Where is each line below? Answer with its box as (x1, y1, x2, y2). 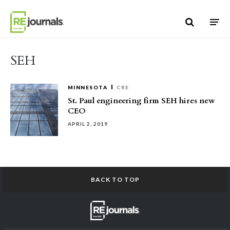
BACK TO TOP (90, 176, 140, 183)
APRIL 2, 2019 (68, 121, 108, 127)
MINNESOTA (68, 84, 108, 90)
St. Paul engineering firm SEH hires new (68, 95, 215, 106)
